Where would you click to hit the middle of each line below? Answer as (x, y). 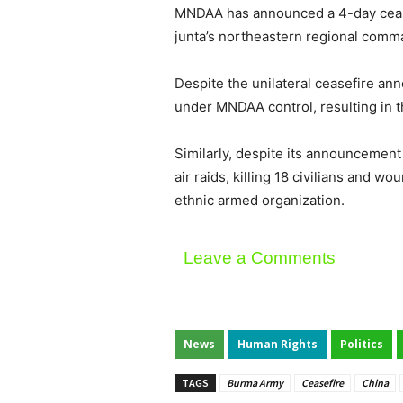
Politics (362, 345)
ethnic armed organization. (260, 201)
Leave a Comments (260, 258)
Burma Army (255, 383)
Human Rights (278, 345)
